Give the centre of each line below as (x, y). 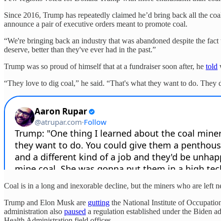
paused (75, 211)
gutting (99, 202)
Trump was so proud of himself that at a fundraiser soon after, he (105, 66)
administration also (34, 211)
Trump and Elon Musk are (46, 202)
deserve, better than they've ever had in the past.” (80, 49)
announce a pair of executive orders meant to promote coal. (96, 24)
